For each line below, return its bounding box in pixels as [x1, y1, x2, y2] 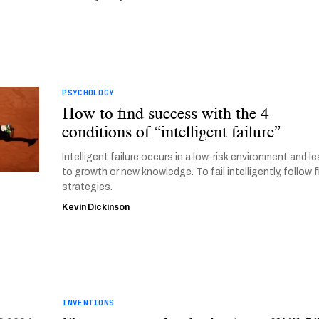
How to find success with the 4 [62, 103, 270, 123]
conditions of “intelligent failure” [62, 122, 282, 142]
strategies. [62, 182, 113, 192]
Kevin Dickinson [62, 202, 130, 212]
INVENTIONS [62, 298, 115, 308]
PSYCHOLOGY [62, 88, 115, 98]
